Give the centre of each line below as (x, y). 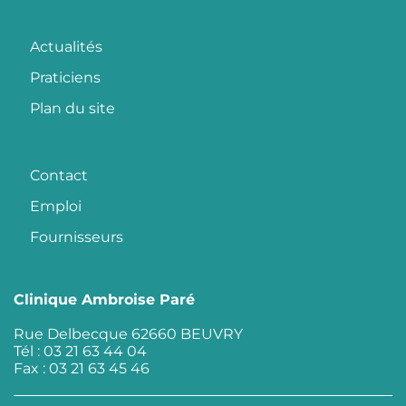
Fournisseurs (77, 237)
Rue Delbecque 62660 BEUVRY (128, 333)
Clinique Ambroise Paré (104, 299)
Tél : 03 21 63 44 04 (80, 351)
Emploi (56, 206)
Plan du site (72, 108)
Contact (59, 175)
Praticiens (65, 77)
